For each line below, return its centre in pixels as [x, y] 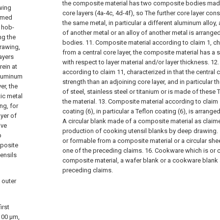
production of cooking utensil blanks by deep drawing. [140, 131]
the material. [80, 101]
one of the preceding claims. [103, 151]
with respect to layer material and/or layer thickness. [136, 62]
